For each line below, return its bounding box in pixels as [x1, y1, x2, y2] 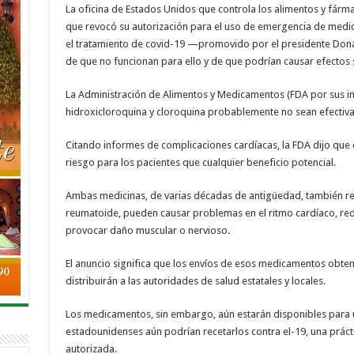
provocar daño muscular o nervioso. [65, 224, 230, 236]
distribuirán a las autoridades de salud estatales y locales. [65, 274, 326, 287]
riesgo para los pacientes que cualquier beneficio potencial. [65, 156, 336, 168]
